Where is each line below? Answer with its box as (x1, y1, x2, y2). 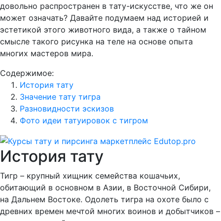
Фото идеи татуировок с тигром (20, 115, 148, 125)
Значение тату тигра (20, 92, 101, 102)
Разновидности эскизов (20, 104, 114, 113)
